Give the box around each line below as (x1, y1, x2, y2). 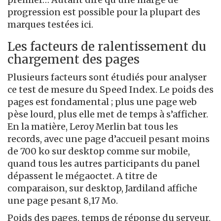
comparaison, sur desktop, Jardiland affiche (7, 183, 197, 194)
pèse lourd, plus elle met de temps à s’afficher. (7, 109, 208, 120)
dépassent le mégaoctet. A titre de (7, 170, 157, 182)
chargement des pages (7, 52, 140, 68)
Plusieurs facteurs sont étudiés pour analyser (7, 72, 207, 83)
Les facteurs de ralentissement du (7, 39, 206, 55)
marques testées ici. (7, 19, 93, 31)
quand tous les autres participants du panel (7, 158, 200, 170)
